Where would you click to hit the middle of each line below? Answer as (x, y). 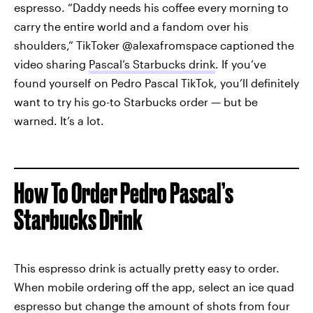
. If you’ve (241, 64)
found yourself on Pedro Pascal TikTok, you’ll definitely (156, 83)
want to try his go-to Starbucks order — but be (136, 102)
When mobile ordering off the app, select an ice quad (154, 287)
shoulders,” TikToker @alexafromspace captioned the (154, 45)
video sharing (51, 64)
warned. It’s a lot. (59, 121)
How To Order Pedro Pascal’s (124, 193)
